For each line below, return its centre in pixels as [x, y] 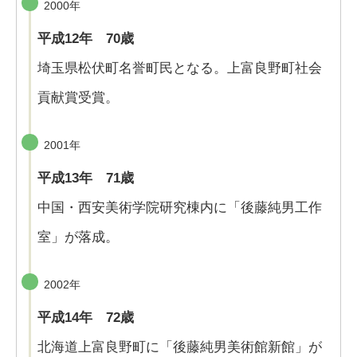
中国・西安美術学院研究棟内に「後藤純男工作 [180, 208]
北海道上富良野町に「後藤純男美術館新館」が [180, 347]
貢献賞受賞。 [78, 98]
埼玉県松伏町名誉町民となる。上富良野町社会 [180, 69]
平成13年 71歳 [86, 178]
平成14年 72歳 [86, 318]
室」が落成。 [78, 237]
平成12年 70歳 [86, 39]
